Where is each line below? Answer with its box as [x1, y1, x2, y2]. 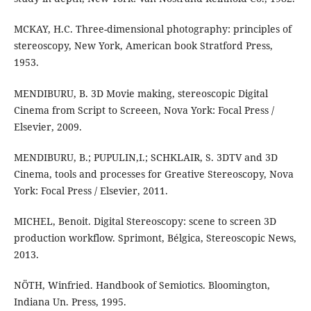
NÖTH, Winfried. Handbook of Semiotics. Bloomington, [13, 278, 270, 292]
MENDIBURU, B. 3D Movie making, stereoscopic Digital [13, 86, 268, 100]
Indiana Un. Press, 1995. [13, 294, 126, 308]
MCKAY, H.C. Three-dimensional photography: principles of [13, 22, 292, 36]
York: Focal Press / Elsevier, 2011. [13, 183, 168, 197]
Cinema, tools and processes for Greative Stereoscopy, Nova [13, 167, 294, 180]
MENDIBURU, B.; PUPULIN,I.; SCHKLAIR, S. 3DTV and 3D [13, 150, 278, 164]
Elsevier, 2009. [13, 119, 82, 133]
